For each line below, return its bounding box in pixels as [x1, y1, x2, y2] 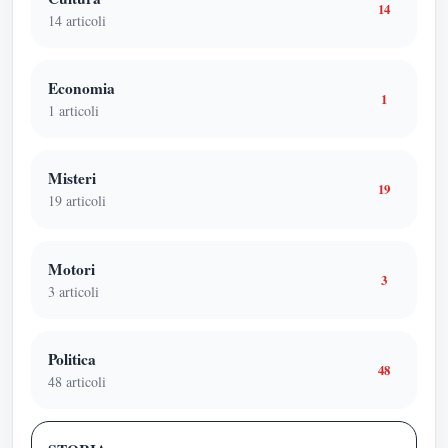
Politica [47, 348, 96, 371]
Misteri [47, 167, 96, 190]
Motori [47, 257, 95, 280]
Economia [47, 77, 115, 100]
